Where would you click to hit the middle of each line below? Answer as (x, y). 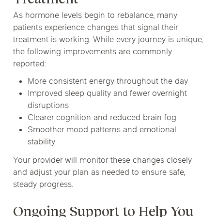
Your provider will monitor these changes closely (103, 161)
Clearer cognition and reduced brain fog (102, 118)
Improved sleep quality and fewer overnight (108, 94)
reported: (30, 65)
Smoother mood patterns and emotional (102, 130)
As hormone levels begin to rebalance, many (95, 16)
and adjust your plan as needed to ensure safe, (99, 173)
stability (42, 142)
